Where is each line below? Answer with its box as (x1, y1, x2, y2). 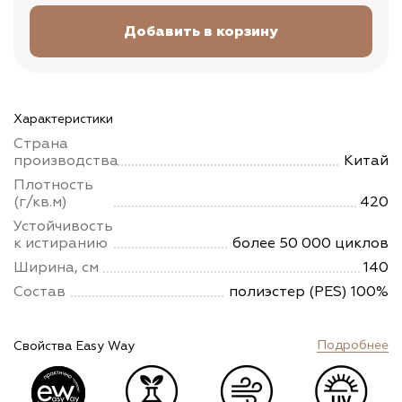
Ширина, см (13, 258, 99, 277)
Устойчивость (13, 217, 113, 236)
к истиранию (13, 234, 108, 253)
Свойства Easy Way (13, 338, 135, 354)
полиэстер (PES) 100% (229, 283, 389, 301)
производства (13, 152, 118, 170)
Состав (13, 283, 66, 301)
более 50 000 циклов (232, 234, 389, 253)
